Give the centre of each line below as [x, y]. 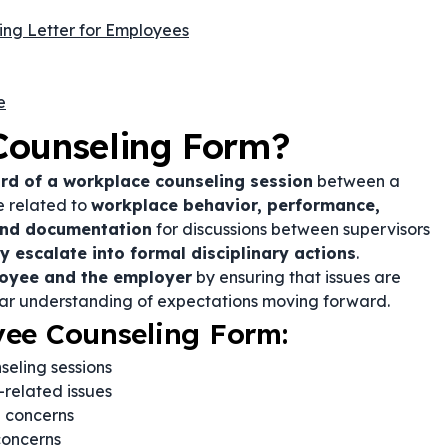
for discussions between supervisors [291, 229]
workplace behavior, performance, [235, 205]
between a [356, 181]
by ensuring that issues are [296, 277]
